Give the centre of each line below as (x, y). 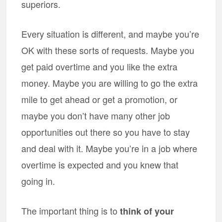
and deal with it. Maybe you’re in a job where (110, 148)
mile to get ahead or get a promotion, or (100, 99)
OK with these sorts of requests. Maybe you (108, 50)
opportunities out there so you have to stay (106, 132)
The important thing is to (71, 210)
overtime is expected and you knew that (100, 164)
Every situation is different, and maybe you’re (111, 33)
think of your (147, 211)
